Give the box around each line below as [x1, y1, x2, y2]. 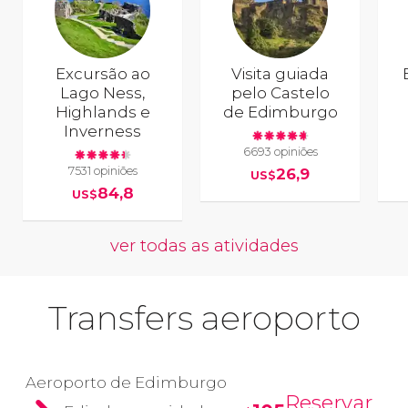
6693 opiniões [242, 144, 318, 158]
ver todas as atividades [109, 235, 299, 257]
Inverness [64, 122, 142, 141]
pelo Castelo [230, 84, 330, 103]
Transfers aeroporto [47, 298, 361, 339]
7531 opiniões [67, 163, 138, 178]
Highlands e [55, 103, 150, 122]
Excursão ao [55, 65, 150, 84]
